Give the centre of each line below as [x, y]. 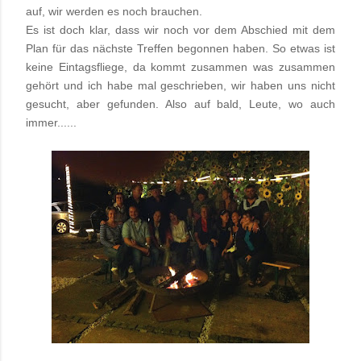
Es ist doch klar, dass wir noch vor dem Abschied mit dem [180, 30]
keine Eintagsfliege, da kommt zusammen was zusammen [180, 67]
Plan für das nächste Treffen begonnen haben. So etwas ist [180, 49]
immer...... [51, 123]
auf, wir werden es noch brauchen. [114, 12]
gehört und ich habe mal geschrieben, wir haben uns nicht [180, 86]
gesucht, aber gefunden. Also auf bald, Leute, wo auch [180, 104]
